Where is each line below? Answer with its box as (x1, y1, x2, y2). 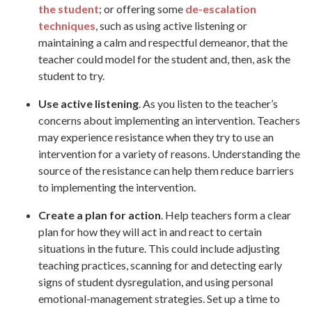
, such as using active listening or (95, 19, 247, 33)
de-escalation (185, 2, 256, 16)
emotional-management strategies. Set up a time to (38, 292, 280, 306)
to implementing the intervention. (38, 180, 196, 194)
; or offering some (99, 2, 185, 16)
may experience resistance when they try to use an (38, 130, 274, 144)
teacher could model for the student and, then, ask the (38, 52, 290, 66)
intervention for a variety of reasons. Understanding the (38, 147, 300, 161)
